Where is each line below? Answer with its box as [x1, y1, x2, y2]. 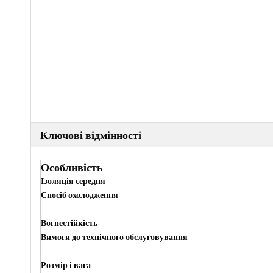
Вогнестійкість [41, 217, 97, 229]
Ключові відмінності [40, 127, 141, 143]
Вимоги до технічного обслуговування [41, 231, 188, 243]
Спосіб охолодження [41, 189, 118, 201]
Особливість [41, 160, 103, 175]
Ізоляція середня [41, 175, 105, 187]
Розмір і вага [41, 259, 91, 271]
